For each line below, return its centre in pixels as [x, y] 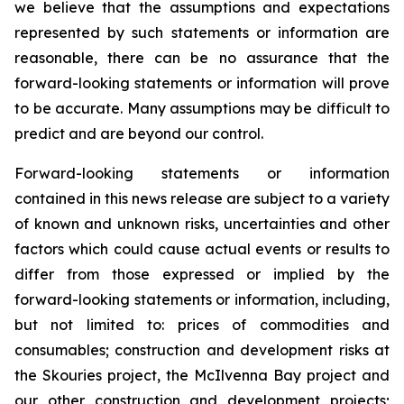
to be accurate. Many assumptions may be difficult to [202, 108]
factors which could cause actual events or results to [202, 249]
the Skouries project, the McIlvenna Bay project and [202, 375]
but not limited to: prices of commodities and [202, 325]
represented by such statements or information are [202, 32]
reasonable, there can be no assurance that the [202, 58]
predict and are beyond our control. [139, 133]
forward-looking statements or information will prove [202, 83]
